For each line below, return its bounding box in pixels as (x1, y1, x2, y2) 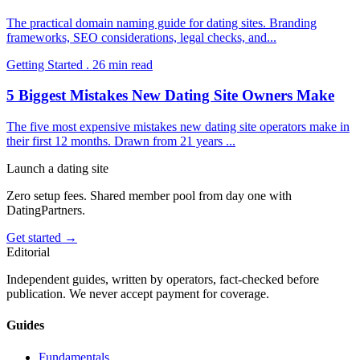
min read (105, 57, 153, 72)
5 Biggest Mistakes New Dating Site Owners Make (6, 87, 334, 104)
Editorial (6, 245, 50, 259)
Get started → (6, 231, 77, 244)
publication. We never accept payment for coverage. (6, 287, 269, 301)
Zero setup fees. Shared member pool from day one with (6, 189, 292, 202)
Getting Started (6, 57, 83, 72)
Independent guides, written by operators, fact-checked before (6, 272, 319, 286)
